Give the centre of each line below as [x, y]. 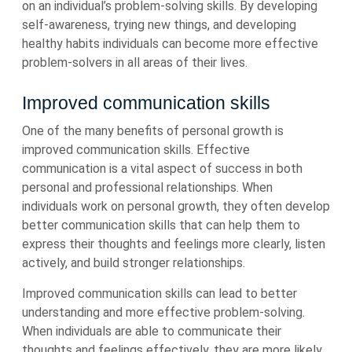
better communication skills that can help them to [161, 225]
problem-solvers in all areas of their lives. [135, 62]
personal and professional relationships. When [147, 187]
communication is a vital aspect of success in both [162, 169]
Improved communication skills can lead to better [159, 293]
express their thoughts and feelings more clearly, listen [174, 244]
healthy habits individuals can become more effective [170, 44]
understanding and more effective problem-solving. [163, 312]
